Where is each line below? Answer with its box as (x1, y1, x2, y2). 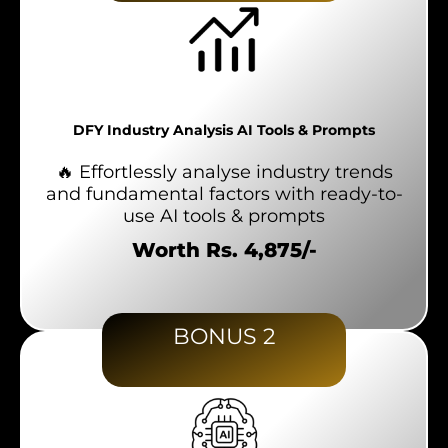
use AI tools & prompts (123, 205, 325, 228)
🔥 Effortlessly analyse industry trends (55, 161, 393, 184)
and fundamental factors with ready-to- (45, 183, 403, 206)
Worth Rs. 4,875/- (131, 238, 317, 263)
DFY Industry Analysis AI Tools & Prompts (73, 122, 375, 139)
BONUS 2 (172, 323, 276, 351)
